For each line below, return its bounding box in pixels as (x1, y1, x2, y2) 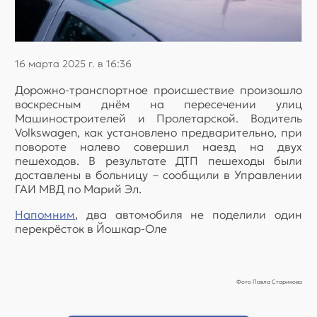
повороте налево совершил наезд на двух (15, 139, 302, 154)
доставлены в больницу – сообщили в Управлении (15, 167, 302, 182)
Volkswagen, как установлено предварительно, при (15, 125, 302, 139)
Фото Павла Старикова (236, 277, 302, 285)
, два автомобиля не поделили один (75, 207, 302, 221)
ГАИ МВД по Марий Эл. (15, 181, 142, 196)
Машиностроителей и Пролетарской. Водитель (15, 110, 302, 125)
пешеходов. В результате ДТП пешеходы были (15, 153, 302, 168)
